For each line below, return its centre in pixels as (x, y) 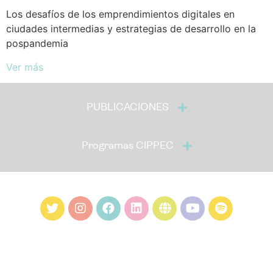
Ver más (25, 67)
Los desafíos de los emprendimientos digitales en (120, 14)
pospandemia (37, 44)
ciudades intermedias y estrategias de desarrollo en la (131, 29)
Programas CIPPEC (127, 146)
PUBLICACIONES (127, 108)
